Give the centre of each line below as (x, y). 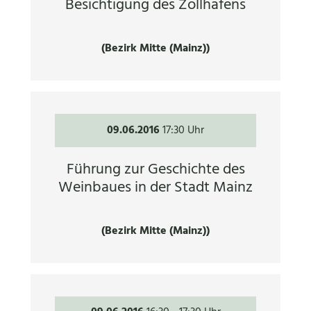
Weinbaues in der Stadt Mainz (155, 187)
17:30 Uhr (183, 130)
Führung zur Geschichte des (155, 169)
